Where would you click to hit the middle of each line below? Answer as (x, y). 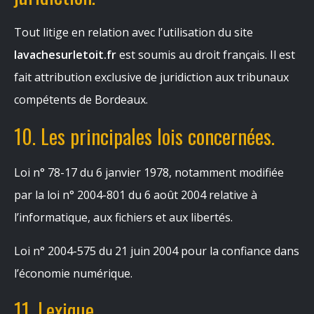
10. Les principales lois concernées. (144, 136)
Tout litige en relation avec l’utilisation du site (134, 32)
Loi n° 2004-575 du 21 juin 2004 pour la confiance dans (157, 251)
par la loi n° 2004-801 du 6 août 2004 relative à (136, 195)
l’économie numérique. (73, 273)
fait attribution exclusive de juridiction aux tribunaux (151, 77)
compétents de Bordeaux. (81, 100)
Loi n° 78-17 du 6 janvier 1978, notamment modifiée (149, 172)
